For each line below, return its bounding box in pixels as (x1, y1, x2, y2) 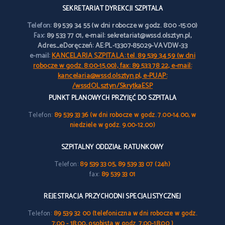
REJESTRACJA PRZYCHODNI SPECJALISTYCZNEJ (44, 191, 181, 202)
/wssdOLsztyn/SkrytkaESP (72, 80, 153, 92)
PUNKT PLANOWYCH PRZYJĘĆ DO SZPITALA (48, 93, 177, 103)
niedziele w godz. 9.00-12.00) (69, 120, 156, 131)
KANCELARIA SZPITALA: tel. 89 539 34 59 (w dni (52, 50, 196, 62)
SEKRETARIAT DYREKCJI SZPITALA (62, 4, 163, 14)
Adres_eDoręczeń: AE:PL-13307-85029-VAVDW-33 (37, 40, 188, 52)
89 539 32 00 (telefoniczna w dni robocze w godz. (53, 208, 197, 219)
